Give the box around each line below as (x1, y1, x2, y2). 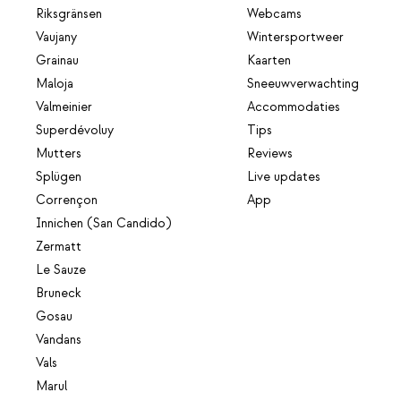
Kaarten (247, 53, 292, 70)
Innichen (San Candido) (36, 216, 171, 233)
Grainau (36, 53, 79, 70)
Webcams (247, 6, 303, 23)
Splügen (36, 169, 81, 186)
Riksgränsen (36, 6, 102, 23)
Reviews (247, 146, 294, 163)
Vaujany (36, 30, 77, 47)
